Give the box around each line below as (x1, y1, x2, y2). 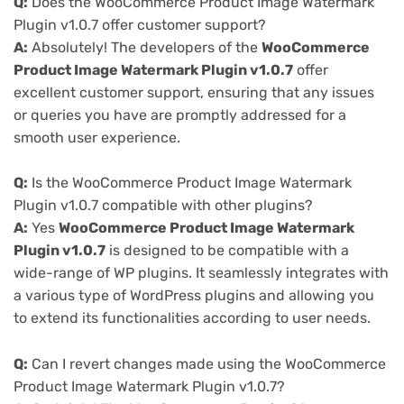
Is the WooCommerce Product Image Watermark (28, 174, 352, 192)
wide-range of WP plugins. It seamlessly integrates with (14, 264, 389, 282)
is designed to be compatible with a (106, 242, 349, 260)
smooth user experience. (14, 128, 180, 146)
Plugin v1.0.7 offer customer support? (14, 15, 266, 33)
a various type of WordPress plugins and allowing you (14, 287, 374, 305)
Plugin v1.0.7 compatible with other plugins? (14, 197, 313, 215)
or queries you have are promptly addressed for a (14, 106, 346, 124)
